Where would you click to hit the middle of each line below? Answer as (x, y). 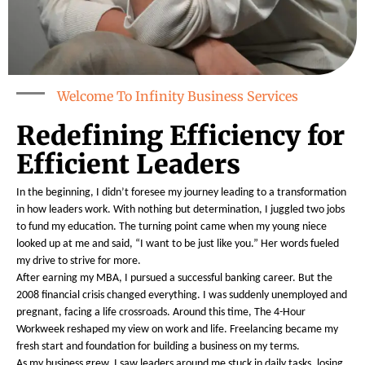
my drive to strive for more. (79, 262)
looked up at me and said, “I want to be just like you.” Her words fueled (178, 244)
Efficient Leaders (128, 165)
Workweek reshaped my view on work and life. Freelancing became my (177, 330)
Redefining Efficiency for (180, 136)
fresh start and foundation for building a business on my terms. (158, 347)
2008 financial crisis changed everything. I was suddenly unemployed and (182, 296)
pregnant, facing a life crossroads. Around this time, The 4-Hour (161, 313)
